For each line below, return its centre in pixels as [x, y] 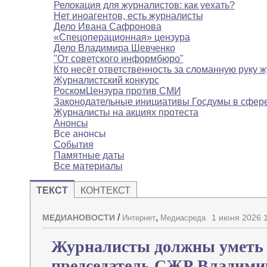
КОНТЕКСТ [105, 191]
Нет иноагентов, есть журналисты [128, 16]
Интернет [139, 218]
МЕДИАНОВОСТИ [78, 218]
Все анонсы [80, 134]
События [73, 145]
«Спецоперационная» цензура [122, 38]
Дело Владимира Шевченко [114, 48]
